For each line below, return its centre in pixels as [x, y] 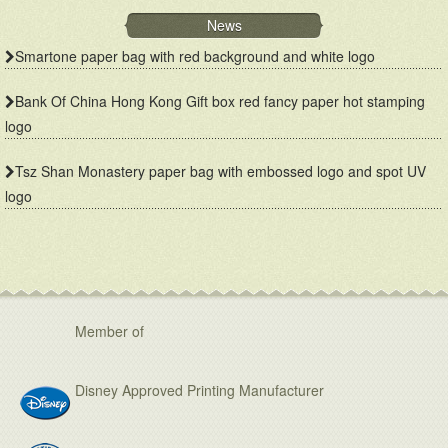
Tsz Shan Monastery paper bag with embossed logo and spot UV [220, 170]
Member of [109, 330]
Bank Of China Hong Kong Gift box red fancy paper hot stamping [220, 100]
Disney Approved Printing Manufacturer [199, 390]
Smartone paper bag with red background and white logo [195, 55]
